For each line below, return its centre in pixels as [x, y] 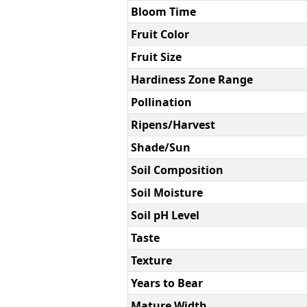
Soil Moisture [167, 192]
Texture [151, 260]
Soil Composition [177, 170]
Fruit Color [160, 34]
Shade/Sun [160, 147]
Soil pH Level [165, 215]
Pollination [161, 102]
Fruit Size [156, 57]
